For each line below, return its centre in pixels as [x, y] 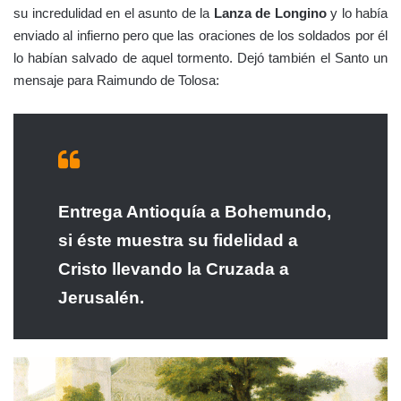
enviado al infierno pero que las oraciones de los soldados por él [200, 36]
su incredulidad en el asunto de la [114, 13]
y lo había [357, 13]
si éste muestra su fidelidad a [178, 241]
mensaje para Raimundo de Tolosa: [116, 81]
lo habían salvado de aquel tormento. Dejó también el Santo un [200, 58]
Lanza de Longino [270, 13]
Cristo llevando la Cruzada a [174, 269]
